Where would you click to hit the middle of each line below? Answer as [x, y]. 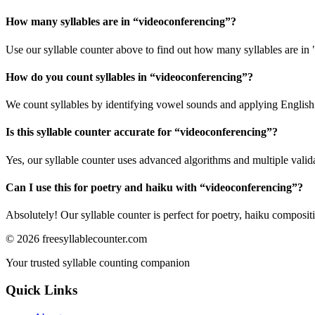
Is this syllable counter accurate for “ [93, 132]
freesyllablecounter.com [95, 239]
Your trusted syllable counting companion [98, 263]
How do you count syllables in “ [81, 77]
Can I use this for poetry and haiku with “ [105, 188]
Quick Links [41, 290]
